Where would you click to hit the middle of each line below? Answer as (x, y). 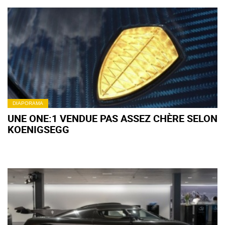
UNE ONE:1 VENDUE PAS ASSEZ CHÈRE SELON (113, 118)
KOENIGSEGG (38, 129)
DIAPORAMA (28, 103)
